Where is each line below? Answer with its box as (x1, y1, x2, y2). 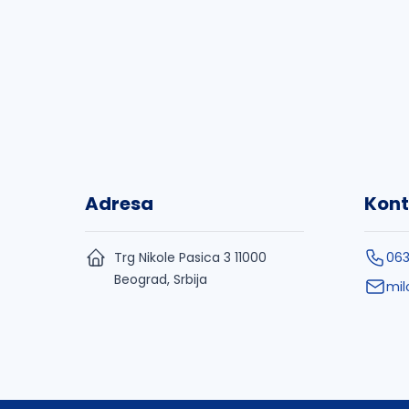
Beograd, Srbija (114, 270, 207, 288)
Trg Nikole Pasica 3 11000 (114, 248, 267, 267)
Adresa (85, 191, 153, 216)
